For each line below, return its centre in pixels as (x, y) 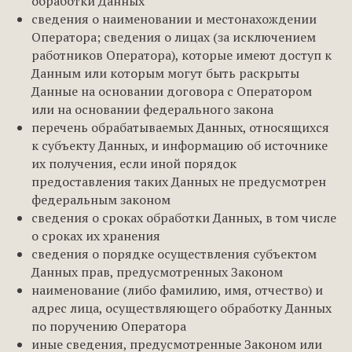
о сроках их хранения (96, 236)
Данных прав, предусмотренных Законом (157, 272)
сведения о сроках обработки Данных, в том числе (184, 218)
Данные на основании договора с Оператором (172, 91)
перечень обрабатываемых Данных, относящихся (180, 127)
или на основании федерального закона (152, 109)
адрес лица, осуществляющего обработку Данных (181, 308)
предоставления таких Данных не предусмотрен (179, 181)
